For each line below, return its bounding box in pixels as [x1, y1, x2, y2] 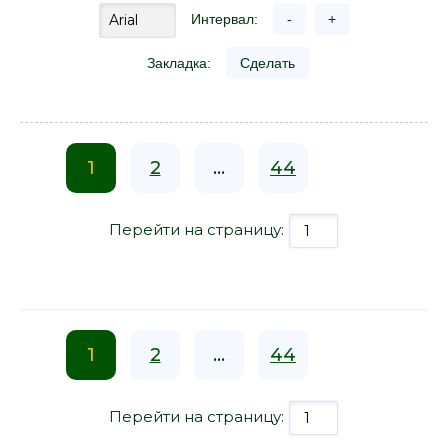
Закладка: [146, 54, 211, 71]
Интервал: [190, 11, 258, 27]
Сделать [239, 54, 295, 71]
